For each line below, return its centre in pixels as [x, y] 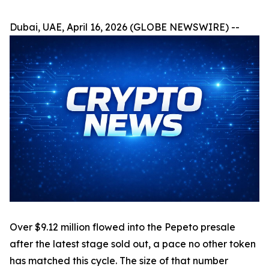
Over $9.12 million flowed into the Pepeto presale [122, 227]
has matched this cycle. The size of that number [119, 261]
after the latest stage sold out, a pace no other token [133, 244]
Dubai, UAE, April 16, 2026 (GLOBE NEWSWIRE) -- [125, 27]
